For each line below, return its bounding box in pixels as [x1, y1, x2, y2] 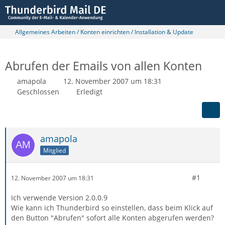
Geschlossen [17, 87, 59, 96]
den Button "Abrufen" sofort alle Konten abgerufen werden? [11, 213, 214, 222]
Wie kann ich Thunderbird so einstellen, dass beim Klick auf [11, 203, 213, 212]
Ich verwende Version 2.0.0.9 [11, 193, 107, 202]
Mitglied [43, 146, 66, 155]
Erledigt [76, 87, 102, 96]
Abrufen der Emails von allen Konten [5, 58, 202, 74]
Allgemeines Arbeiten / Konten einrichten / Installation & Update [15, 28, 193, 36]
